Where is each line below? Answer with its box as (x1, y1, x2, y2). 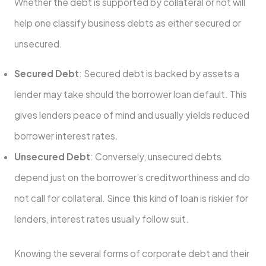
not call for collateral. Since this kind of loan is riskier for (14, 192, 248, 204)
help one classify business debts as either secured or (14, 17, 241, 28)
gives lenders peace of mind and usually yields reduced (14, 109, 249, 121)
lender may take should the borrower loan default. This (14, 88, 247, 100)
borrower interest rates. (14, 130, 118, 142)
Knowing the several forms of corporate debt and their (14, 248, 249, 259)
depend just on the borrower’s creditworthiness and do (14, 172, 250, 183)
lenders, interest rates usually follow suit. (14, 213, 189, 225)
